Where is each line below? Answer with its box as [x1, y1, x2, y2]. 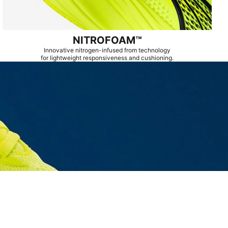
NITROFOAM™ [72, 34, 142, 46]
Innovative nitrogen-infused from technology [44, 46, 171, 54]
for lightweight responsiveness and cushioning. [41, 53, 174, 62]
